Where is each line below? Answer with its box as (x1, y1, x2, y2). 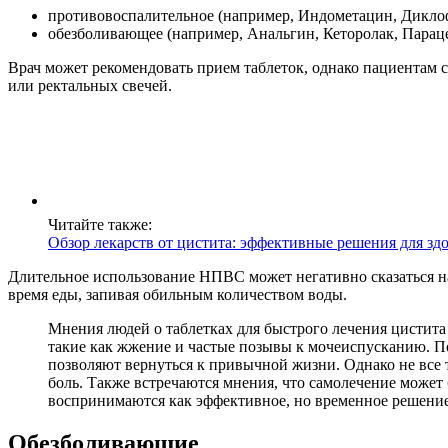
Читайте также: (48, 216, 152, 234)
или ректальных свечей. (8, 77, 172, 95)
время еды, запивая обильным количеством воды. (8, 286, 347, 304)
